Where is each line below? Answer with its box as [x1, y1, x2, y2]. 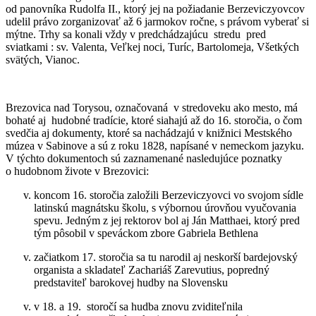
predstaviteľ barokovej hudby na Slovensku [34, 276, 228, 288]
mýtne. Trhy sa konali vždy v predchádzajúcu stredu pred [6, 28, 266, 40]
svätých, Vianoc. [6, 53, 80, 66]
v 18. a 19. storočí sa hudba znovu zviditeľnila [34, 300, 243, 312]
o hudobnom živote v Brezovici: [6, 164, 149, 177]
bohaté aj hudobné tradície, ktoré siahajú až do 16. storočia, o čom [6, 114, 302, 126]
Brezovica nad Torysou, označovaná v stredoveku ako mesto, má [6, 101, 298, 114]
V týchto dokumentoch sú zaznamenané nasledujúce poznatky [6, 152, 282, 164]
